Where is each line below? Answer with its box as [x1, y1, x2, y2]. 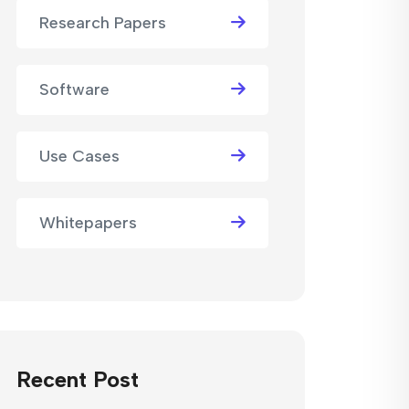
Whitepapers [39, 213, 137, 233]
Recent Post [16, 366, 139, 393]
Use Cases [39, 146, 120, 166]
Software [39, 79, 110, 100]
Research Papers [39, 13, 166, 33]
